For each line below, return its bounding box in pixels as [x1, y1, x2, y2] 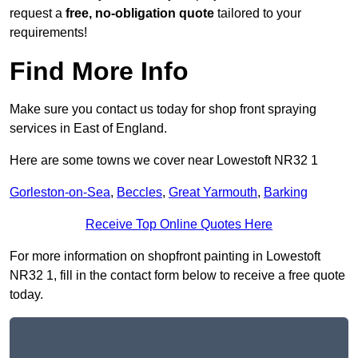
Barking [264, 185, 308, 200]
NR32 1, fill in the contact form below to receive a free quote [10, 268, 345, 283]
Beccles [117, 185, 162, 200]
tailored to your [214, 6, 301, 21]
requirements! [10, 26, 87, 40]
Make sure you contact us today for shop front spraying [10, 102, 316, 117]
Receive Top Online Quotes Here [86, 217, 272, 232]
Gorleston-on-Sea [10, 185, 110, 200]
